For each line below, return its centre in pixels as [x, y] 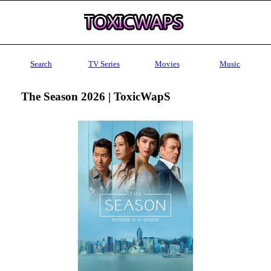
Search [41, 64]
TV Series [104, 64]
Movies [167, 64]
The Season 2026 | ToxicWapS [96, 96]
